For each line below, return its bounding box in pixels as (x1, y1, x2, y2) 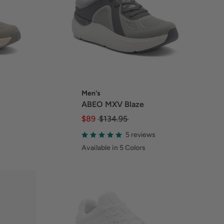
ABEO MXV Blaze (81, 99, 144, 109)
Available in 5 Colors (81, 143, 145, 152)
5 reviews (125, 130, 155, 139)
